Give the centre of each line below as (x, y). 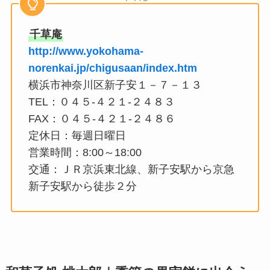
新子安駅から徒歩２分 (82, 187)
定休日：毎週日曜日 (77, 136)
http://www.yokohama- (86, 52)
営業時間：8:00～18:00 (85, 153)
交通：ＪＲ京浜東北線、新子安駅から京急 (131, 170)
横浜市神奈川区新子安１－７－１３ (115, 85)
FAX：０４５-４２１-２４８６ (102, 119)
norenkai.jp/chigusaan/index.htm (112, 68)
